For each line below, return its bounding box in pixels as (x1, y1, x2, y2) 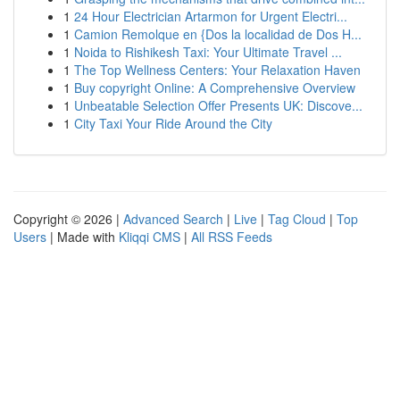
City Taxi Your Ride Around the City (74, 114, 272, 132)
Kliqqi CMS (119, 228, 180, 246)
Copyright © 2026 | (13, 210, 123, 228)
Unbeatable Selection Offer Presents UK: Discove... (74, 96, 362, 114)
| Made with (46, 228, 119, 246)
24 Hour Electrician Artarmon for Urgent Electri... (74, 7, 347, 25)
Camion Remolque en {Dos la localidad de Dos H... (74, 25, 362, 43)
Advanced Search (123, 210, 223, 228)
